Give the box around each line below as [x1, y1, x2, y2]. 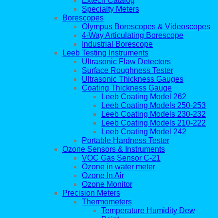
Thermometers [82, 198, 132, 206]
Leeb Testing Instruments [62, 49, 148, 57]
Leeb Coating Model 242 [101, 127, 186, 136]
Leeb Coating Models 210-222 [101, 119, 206, 127]
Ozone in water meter [82, 163, 155, 171]
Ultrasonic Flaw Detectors [82, 57, 171, 66]
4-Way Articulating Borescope [82, 31, 183, 40]
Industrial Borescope [82, 40, 153, 49]
